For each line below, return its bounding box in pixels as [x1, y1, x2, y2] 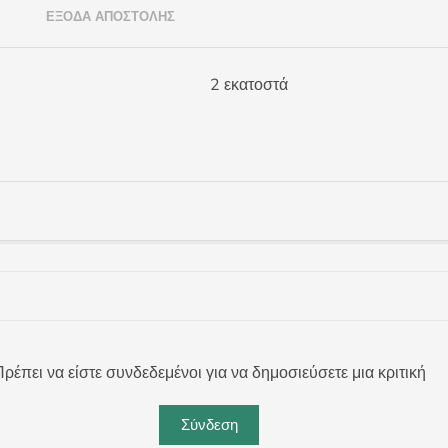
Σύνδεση [180, 415, 238, 435]
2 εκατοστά [210, 74, 288, 96]
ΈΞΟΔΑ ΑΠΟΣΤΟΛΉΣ [46, 8, 175, 26]
